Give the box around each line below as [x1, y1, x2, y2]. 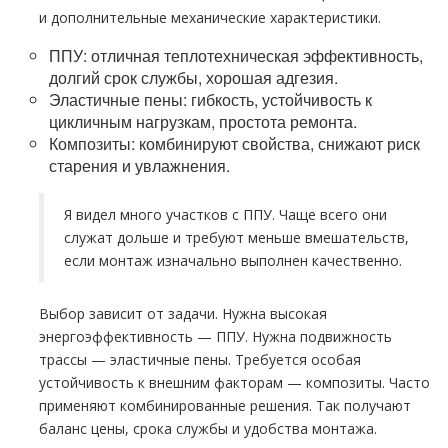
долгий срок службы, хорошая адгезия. [49, 66, 338, 89]
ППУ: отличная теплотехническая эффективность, [49, 44, 423, 67]
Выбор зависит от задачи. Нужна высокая [39, 304, 327, 323]
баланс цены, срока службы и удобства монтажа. [39, 419, 377, 438]
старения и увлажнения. [49, 154, 230, 177]
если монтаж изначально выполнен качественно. [64, 251, 402, 270]
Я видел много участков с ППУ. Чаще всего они [64, 205, 387, 224]
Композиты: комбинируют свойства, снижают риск [49, 132, 420, 155]
